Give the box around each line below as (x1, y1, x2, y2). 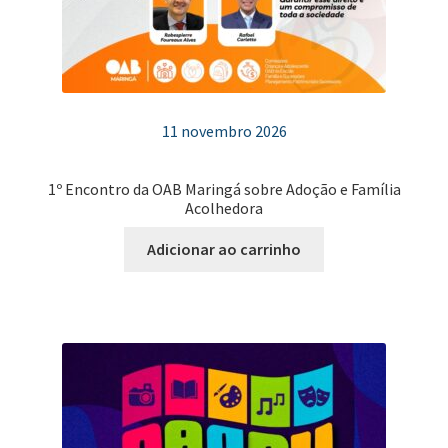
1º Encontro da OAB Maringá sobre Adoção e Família (47, 179, 401, 200)
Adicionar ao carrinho (147, 238, 301, 259)
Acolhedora (185, 198, 263, 219)
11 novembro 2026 (161, 120, 287, 141)
